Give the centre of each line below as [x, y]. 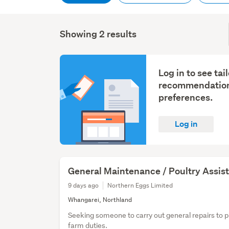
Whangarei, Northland [100, 200]
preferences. [186, 98]
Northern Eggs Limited [140, 186]
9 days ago [84, 186]
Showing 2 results [98, 34]
